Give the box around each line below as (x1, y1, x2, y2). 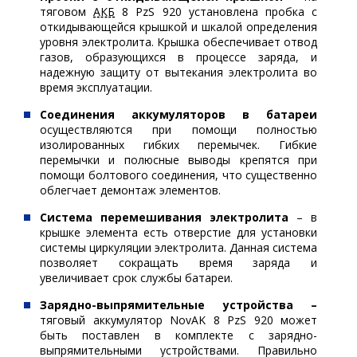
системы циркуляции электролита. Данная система (40, 240, 317, 255)
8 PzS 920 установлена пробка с (115, 4, 318, 19)
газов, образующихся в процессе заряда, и (40, 49, 317, 65)
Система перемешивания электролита (40, 210, 288, 225)
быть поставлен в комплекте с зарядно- (40, 328, 317, 343)
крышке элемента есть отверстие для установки (40, 225, 317, 240)
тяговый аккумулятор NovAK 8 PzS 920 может (40, 312, 317, 328)
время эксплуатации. (40, 80, 152, 95)
